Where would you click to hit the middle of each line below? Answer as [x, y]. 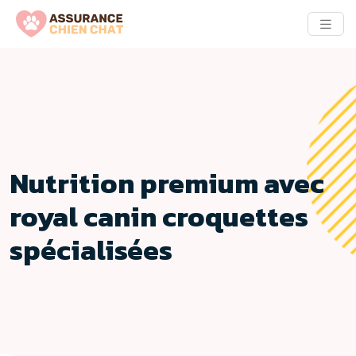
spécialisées [91, 250]
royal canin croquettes [159, 216]
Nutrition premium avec [167, 183]
